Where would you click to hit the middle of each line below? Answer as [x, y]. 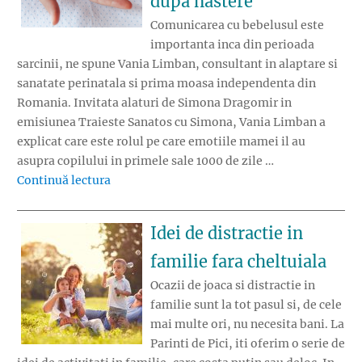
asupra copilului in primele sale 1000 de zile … [145, 161]
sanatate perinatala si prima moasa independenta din [166, 84]
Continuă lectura [64, 181]
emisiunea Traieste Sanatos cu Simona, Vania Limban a [171, 122]
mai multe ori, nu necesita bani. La [247, 324]
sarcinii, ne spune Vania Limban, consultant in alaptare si [177, 64]
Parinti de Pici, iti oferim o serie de [248, 343]
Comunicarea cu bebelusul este [237, 25]
